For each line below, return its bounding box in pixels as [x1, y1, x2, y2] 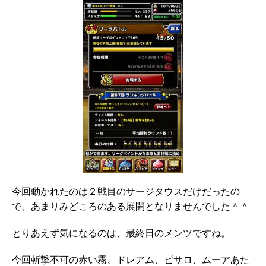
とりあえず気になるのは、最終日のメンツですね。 [12, 229, 230, 239]
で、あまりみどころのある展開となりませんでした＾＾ [12, 202, 249, 213]
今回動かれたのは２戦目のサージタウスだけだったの [12, 188, 240, 198]
